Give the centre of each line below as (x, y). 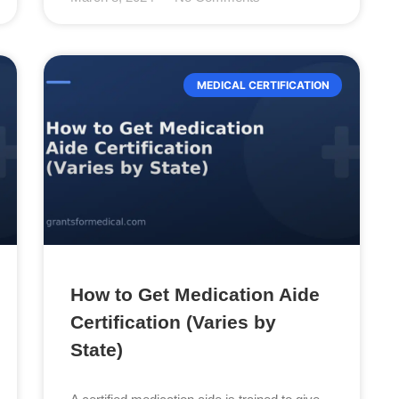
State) (97, 350)
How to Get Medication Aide (195, 295)
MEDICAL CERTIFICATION (263, 85)
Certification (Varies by (174, 322)
